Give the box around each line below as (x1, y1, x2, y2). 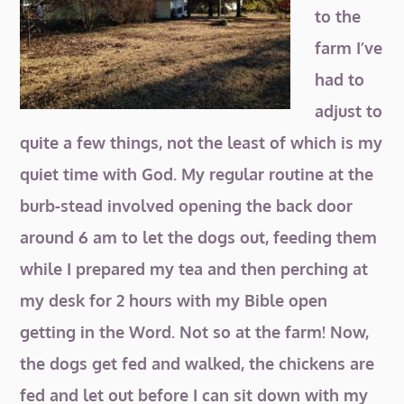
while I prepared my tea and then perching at (20, 259, 369, 279)
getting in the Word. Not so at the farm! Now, (20, 322, 370, 342)
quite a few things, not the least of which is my (20, 133, 383, 152)
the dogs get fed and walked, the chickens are (20, 353, 375, 373)
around (20, 227, 75, 247)
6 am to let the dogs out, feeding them (74, 227, 378, 247)
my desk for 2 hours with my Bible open (20, 290, 328, 310)
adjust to (315, 101, 383, 121)
